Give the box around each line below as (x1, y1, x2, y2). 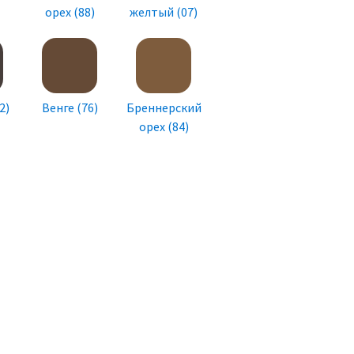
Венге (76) (41, 100, 98, 116)
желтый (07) (130, 4, 198, 21)
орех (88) (44, 4, 95, 21)
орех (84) (138, 119, 189, 135)
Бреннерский (126, 100, 201, 116)
